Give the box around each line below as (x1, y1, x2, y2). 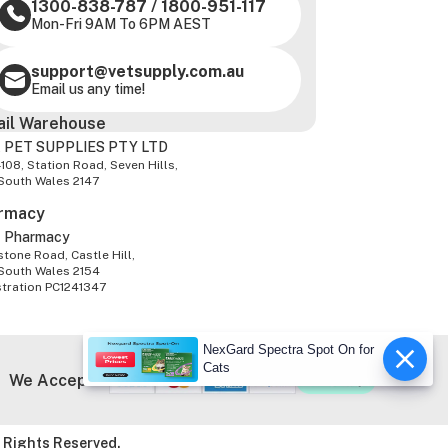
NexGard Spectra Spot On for (203, 342, 374, 357)
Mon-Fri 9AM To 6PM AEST (31, 16, 212, 33)
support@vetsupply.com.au (31, 62, 245, 82)
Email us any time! (31, 81, 146, 98)
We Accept (8, 370, 94, 390)
